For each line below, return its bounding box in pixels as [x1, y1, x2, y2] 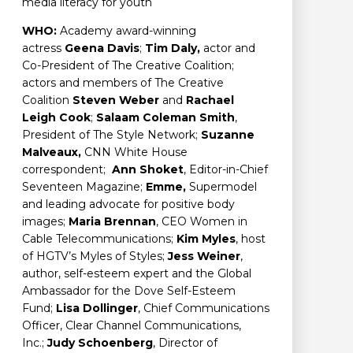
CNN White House [81, 145, 188, 160]
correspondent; [22, 162, 112, 177]
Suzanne [201, 128, 255, 143]
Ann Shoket [112, 162, 184, 177]
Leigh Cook [22, 110, 91, 125]
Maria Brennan [69, 214, 156, 229]
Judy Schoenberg [47, 336, 153, 351]
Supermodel [186, 180, 257, 195]
